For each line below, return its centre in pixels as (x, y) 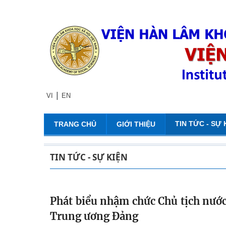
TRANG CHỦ (75, 124)
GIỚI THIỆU (136, 124)
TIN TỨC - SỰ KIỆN (89, 157)
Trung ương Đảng (94, 216)
